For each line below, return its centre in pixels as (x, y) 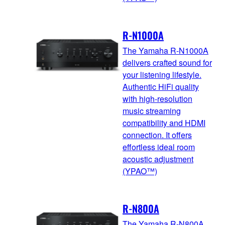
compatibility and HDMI (164, 123)
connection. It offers (157, 135)
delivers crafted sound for (167, 62)
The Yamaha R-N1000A (165, 50)
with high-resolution (157, 98)
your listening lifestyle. (162, 74)
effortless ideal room (159, 147)
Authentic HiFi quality (161, 86)
